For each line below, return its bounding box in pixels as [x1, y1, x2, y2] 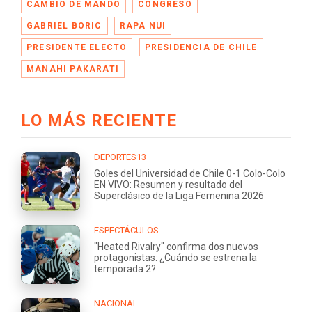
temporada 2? [94, 263, 156, 274]
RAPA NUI [119, 20, 166, 31]
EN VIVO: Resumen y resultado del [94, 178, 242, 190]
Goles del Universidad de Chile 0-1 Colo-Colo [94, 167, 286, 179]
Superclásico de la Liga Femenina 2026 [94, 189, 264, 201]
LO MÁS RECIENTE [21, 110, 177, 130]
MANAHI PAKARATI [26, 63, 119, 74]
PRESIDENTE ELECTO [26, 42, 127, 52]
